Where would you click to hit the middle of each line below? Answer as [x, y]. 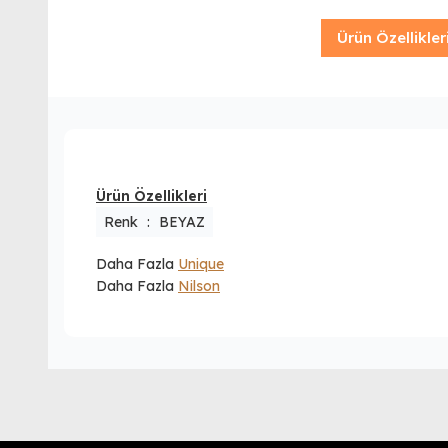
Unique [201, 264]
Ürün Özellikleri [151, 196]
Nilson [199, 286]
